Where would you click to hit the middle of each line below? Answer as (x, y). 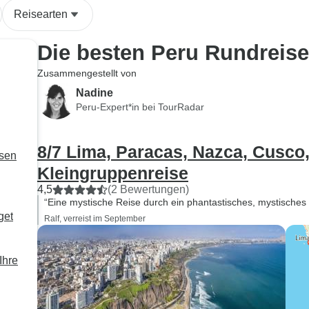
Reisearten (41, 14)
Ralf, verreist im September (95, 219)
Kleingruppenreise (113, 173)
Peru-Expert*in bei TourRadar (140, 107)
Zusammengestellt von (87, 73)
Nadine (94, 92)
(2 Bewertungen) (148, 189)
